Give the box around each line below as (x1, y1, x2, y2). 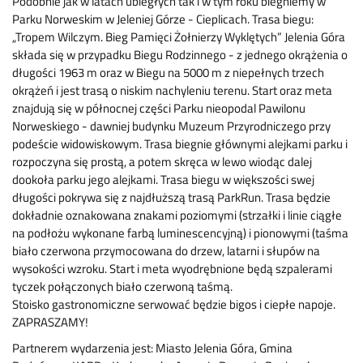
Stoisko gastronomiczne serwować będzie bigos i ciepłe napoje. (12, 295, 335, 314)
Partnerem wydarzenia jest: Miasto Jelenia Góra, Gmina (12, 339, 293, 358)
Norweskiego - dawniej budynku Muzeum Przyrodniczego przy (12, 117, 331, 136)
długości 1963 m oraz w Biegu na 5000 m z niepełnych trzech (12, 63, 324, 83)
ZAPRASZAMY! (12, 313, 88, 332)
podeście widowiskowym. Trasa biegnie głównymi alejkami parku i (12, 135, 348, 154)
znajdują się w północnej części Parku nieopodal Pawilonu (12, 99, 305, 118)
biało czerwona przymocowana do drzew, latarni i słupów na (12, 241, 320, 261)
